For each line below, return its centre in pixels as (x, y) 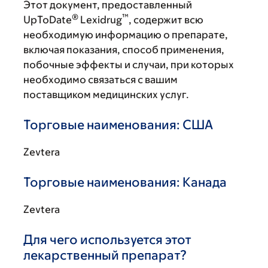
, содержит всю (166, 20)
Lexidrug (100, 20)
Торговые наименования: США (118, 125)
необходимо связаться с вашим (100, 80)
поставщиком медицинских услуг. (106, 95)
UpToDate (48, 20)
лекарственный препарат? (105, 255)
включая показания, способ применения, (124, 50)
